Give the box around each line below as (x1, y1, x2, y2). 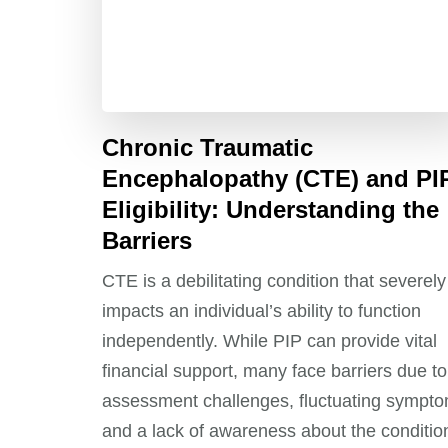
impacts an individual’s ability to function (102, 300, 421, 321)
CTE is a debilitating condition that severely (102, 270, 446, 291)
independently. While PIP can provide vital (102, 330, 437, 351)
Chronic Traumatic (102, 133, 313, 161)
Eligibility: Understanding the (102, 195, 439, 223)
